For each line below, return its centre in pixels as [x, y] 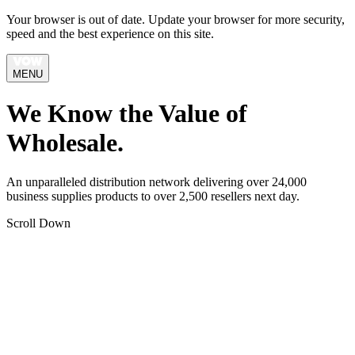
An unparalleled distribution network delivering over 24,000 [157, 181]
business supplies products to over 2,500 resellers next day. [153, 196]
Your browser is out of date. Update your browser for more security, [176, 19]
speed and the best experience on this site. [110, 34]
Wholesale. [65, 143]
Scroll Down [38, 223]
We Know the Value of [127, 114]
